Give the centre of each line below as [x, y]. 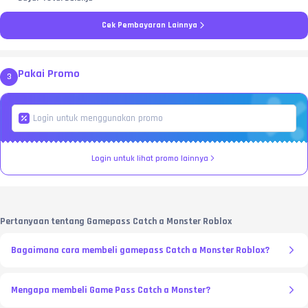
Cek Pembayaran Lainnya [149, 25]
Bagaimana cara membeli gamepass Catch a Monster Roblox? [140, 250]
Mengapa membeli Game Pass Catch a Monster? [111, 290]
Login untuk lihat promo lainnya [150, 158]
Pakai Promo [49, 74]
